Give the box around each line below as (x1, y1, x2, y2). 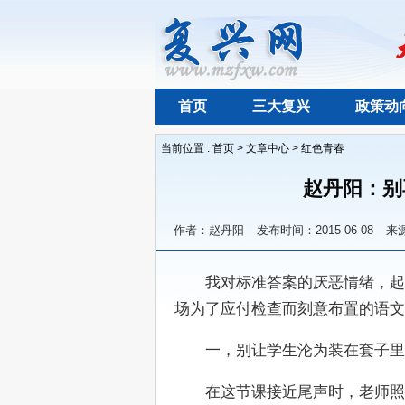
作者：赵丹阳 (174, 223, 244, 237)
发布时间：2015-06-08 (257, 223, 373, 237)
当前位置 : (161, 142, 212, 155)
